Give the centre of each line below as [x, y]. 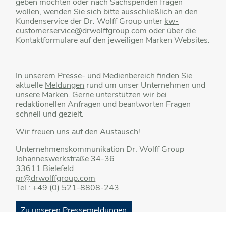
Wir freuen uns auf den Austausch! [78, 132]
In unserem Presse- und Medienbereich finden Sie [104, 76]
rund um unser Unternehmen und [145, 86]
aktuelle [31, 86]
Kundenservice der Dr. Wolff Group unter [90, 21]
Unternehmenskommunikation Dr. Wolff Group [100, 150]
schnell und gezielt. [50, 114]
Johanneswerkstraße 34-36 [65, 159]
